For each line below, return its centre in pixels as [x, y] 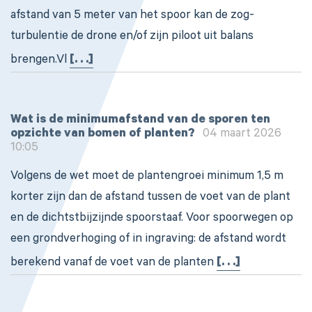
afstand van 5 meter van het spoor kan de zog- [132, 16]
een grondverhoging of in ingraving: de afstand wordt [148, 240]
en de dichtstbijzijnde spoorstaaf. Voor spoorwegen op [152, 219]
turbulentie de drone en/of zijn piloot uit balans [132, 37]
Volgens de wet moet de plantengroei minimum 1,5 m [147, 177]
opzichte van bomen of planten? [102, 135]
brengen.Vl [40, 61]
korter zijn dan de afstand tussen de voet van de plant [150, 198]
